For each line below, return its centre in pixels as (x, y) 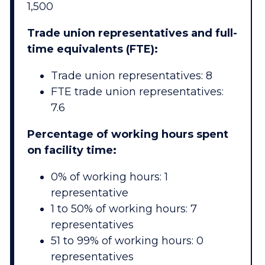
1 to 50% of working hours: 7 (124, 209)
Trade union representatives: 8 (131, 76)
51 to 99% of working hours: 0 (127, 241)
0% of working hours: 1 (109, 177)
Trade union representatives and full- (132, 33)
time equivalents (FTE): (92, 49)
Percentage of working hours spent (127, 135)
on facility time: (72, 151)
